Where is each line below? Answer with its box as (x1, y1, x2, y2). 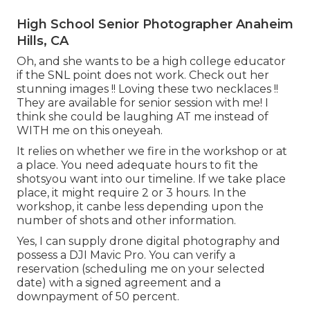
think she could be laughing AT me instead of (17, 110, 268, 123)
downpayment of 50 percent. (17, 290, 179, 303)
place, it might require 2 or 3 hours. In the (17, 186, 246, 199)
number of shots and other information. (17, 214, 236, 227)
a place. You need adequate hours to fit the (17, 158, 258, 172)
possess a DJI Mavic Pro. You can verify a (17, 248, 235, 262)
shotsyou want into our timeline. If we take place (17, 172, 286, 185)
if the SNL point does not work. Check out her (17, 69, 269, 82)
